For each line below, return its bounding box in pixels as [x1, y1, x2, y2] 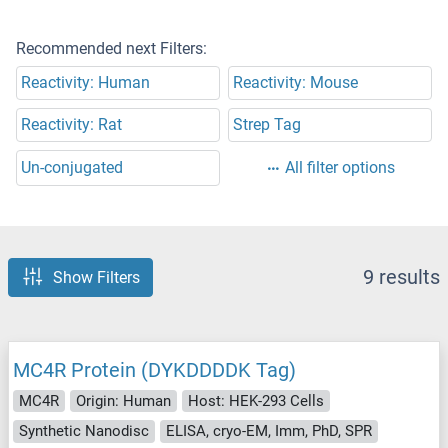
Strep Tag [233, 115, 301, 135]
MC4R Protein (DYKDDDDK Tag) [13, 357, 296, 382]
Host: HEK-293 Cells [188, 391, 324, 410]
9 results [363, 265, 440, 290]
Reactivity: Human [21, 73, 150, 93]
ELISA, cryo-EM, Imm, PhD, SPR [166, 422, 372, 441]
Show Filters [53, 267, 140, 287]
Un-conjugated [21, 158, 123, 178]
